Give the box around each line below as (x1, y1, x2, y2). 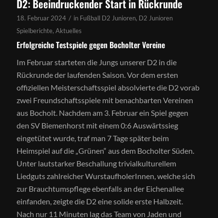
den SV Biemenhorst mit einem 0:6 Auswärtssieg (16, 120, 178, 130)
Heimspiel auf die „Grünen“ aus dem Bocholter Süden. (16, 145, 194, 155)
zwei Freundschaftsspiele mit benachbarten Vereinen (16, 95, 193, 105)
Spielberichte (16, 27, 53, 35)
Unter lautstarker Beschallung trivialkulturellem (16, 158, 176, 168)
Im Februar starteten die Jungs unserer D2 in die (16, 57, 177, 67)
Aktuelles (55, 27, 82, 35)
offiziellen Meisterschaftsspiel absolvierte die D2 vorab (16, 82, 200, 92)
